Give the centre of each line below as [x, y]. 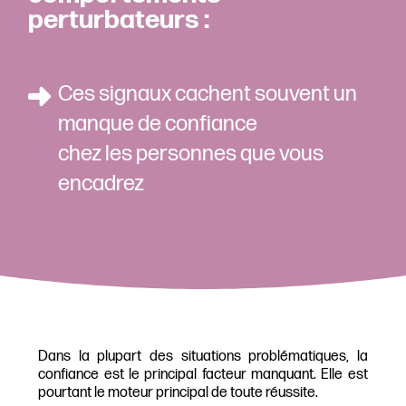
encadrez [101, 184]
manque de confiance [158, 124]
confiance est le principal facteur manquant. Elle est [203, 375]
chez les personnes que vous [191, 154]
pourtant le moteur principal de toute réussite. [179, 393]
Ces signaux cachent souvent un [208, 94]
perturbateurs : [119, 21]
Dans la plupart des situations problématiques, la [203, 357]
